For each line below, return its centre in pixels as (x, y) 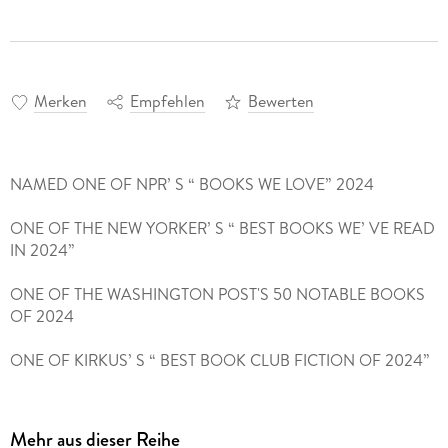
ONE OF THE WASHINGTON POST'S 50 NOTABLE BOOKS (217, 293)
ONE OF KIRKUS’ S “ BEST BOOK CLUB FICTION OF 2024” (219, 359)
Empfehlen (167, 100)
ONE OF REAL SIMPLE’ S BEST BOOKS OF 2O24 (182, 403)
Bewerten (280, 100)
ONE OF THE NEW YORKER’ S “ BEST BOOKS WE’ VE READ (222, 227)
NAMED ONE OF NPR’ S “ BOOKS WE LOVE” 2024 (191, 183)
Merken (60, 100)
